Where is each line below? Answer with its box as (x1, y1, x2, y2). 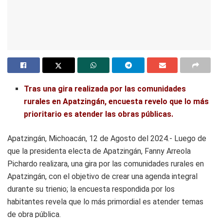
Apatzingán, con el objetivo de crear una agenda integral (7, 171, 198, 181)
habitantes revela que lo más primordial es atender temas (7, 197, 203, 206)
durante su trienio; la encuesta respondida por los (7, 184, 175, 194)
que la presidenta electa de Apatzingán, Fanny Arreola (7, 146, 191, 156)
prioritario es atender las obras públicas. (24, 109, 174, 119)
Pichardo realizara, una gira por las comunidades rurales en (7, 159, 204, 168)
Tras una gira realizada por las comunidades (24, 84, 186, 93)
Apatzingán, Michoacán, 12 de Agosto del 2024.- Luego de (7, 133, 206, 143)
